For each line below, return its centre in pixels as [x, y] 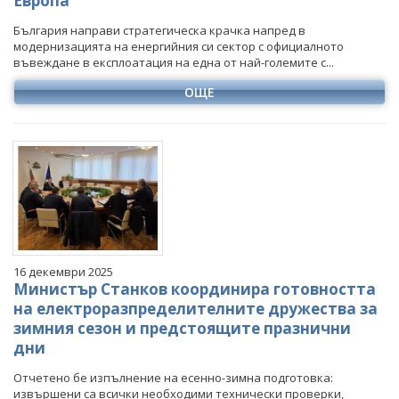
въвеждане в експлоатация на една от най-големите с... [174, 62]
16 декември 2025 [63, 272]
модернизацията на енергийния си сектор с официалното [179, 46]
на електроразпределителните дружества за [195, 309]
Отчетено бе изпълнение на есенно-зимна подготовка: [173, 378]
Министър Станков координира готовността [195, 289]
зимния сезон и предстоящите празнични [182, 329]
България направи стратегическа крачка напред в [159, 30]
